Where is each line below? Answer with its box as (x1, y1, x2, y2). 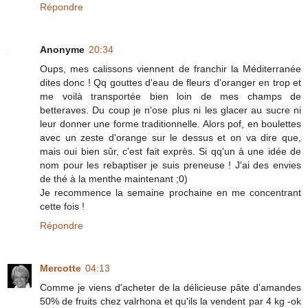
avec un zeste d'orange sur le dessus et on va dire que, (40, 131, 301, 143)
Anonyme (40, 43, 85, 55)
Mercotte (40, 262, 81, 274)
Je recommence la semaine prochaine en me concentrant (40, 186, 301, 198)
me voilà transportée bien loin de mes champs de (40, 90, 301, 102)
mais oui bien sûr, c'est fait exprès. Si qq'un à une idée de (40, 145, 301, 157)
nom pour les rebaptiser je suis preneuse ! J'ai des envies (40, 159, 301, 170)
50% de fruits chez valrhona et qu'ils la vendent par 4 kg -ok (40, 295, 301, 307)
